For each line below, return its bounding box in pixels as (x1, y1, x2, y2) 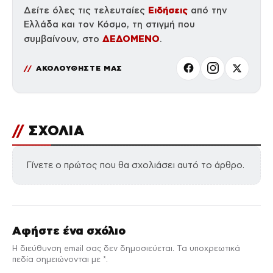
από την (188, 5, 227, 15)
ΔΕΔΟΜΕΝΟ (102, 33, 160, 44)
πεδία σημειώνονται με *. (12, 255, 108, 264)
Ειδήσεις (148, 4, 188, 15)
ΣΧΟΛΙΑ (25, 122, 84, 138)
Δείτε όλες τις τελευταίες (24, 5, 148, 15)
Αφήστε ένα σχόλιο (12, 224, 126, 237)
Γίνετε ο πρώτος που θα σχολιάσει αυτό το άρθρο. (26, 160, 244, 170)
